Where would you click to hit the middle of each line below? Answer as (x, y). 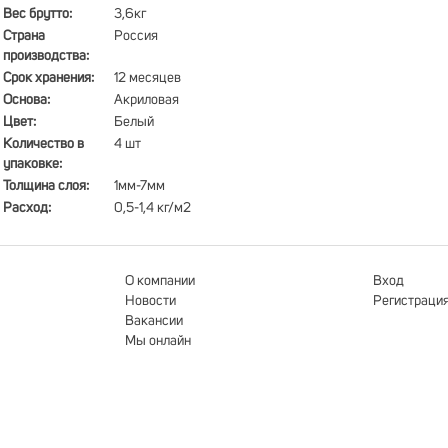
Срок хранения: (48, 78)
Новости (150, 301)
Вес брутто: (37, 14)
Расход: (27, 208)
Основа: (26, 100)
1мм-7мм (139, 186)
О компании (160, 281)
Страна (24, 36)
